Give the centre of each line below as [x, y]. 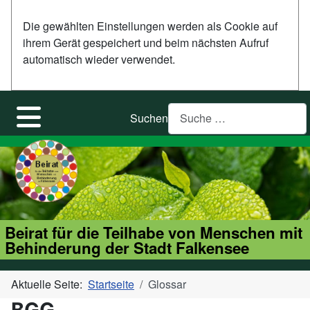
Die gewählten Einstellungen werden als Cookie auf [150, 26]
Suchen [149, 118]
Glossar [167, 284]
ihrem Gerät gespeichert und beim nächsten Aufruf [146, 43]
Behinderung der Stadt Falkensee [127, 247]
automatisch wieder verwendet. [99, 60]
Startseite [111, 284]
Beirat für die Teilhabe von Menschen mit [153, 232]
